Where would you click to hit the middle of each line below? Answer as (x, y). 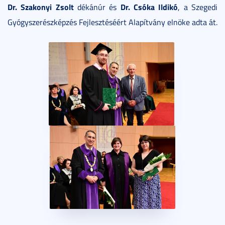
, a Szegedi (198, 7)
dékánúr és (97, 7)
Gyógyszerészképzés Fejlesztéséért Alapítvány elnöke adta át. (113, 22)
